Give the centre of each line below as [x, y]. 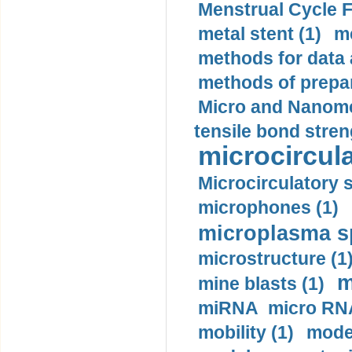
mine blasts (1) [261, 284]
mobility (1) [246, 332]
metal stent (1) [260, 34]
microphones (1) [268, 207]
